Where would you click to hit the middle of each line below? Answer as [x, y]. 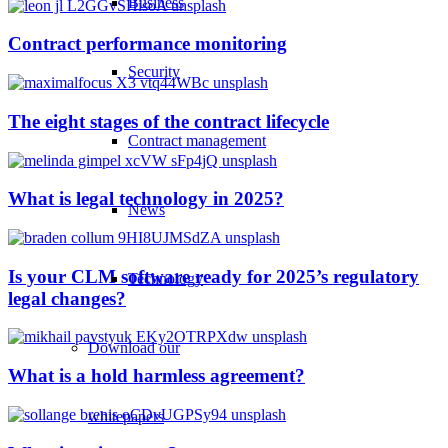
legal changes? [67, 298]
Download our [134, 347]
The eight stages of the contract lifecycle [168, 121]
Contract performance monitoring [147, 44]
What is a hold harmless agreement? [156, 376]
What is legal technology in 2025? [146, 199]
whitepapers [126, 416]
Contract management [197, 140]
